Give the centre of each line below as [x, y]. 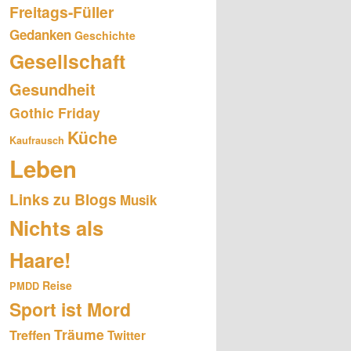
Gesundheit [52, 89]
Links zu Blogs [63, 199]
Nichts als [56, 227]
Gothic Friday [55, 112]
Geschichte [105, 35]
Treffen [30, 335]
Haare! [40, 259]
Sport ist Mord [70, 309]
